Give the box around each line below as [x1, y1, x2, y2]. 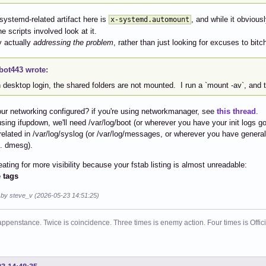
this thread [217, 106, 256, 116]
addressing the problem [33, 37, 113, 47]
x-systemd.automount [110, 15, 189, 24]
